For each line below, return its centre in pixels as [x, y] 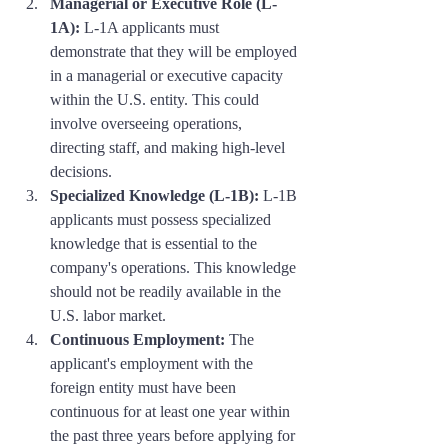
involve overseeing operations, [148, 124]
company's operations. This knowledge [175, 268]
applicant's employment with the [153, 364]
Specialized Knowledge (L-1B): [154, 196]
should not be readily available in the [167, 292]
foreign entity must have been [145, 388]
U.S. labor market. [108, 316]
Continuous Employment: [137, 340]
